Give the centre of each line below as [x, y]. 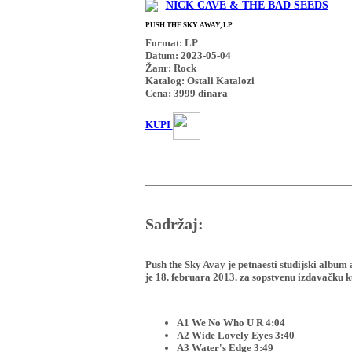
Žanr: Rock [170, 68]
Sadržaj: [174, 225]
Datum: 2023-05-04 [188, 55]
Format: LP [171, 42]
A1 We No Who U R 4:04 [231, 323]
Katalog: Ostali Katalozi [200, 80]
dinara [211, 93]
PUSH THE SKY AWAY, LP [189, 25]
